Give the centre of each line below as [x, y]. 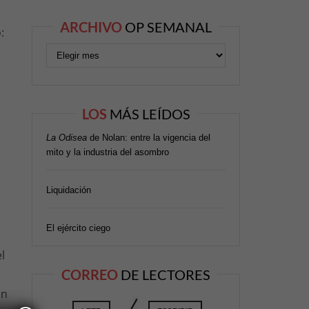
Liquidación [69, 190]
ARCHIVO [92, 27]
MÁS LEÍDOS [150, 113]
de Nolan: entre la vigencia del [149, 137]
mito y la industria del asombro [108, 152]
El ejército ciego [78, 228]
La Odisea [67, 137]
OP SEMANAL [168, 27]
